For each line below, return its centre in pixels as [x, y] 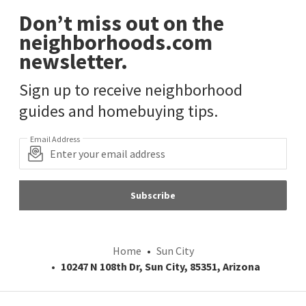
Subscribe [153, 196]
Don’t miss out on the [122, 24]
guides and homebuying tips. [119, 111]
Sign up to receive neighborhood [131, 90]
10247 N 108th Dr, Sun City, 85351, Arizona [161, 267]
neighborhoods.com [116, 43]
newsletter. [73, 62]
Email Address [55, 139]
